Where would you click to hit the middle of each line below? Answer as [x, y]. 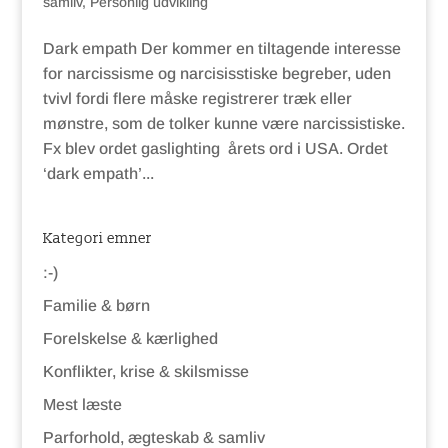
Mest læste [82, 405]
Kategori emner [97, 239]
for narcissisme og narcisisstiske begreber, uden [216, 74]
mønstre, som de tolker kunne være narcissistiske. [223, 124]
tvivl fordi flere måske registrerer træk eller [197, 99]
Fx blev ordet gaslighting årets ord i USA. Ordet [215, 149]
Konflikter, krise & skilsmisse [145, 372]
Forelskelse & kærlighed [130, 339]
